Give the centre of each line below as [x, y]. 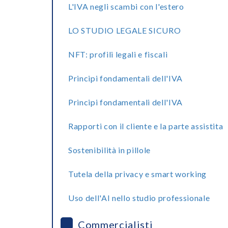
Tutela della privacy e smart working [137, 174]
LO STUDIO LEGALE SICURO [125, 30]
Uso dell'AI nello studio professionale [139, 198]
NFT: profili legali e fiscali [118, 54]
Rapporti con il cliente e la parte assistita [146, 126]
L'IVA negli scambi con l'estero [126, 6]
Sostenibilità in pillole [109, 150]
